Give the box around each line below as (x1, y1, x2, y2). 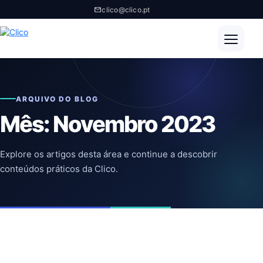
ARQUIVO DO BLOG (16, 94, 99, 103)
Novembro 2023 (53, 110, 215, 137)
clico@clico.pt (102, 5, 150, 14)
